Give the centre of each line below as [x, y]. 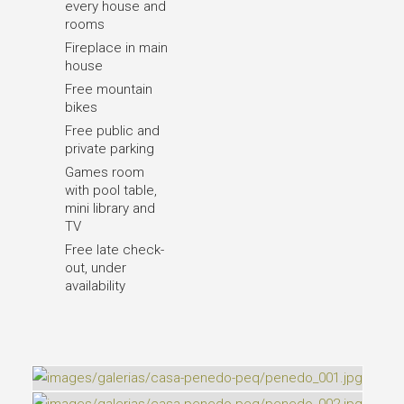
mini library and [110, 208]
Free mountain [109, 89]
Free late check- [115, 250]
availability [95, 286]
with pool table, [111, 190]
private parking [110, 149]
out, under [96, 268]
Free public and [112, 131]
